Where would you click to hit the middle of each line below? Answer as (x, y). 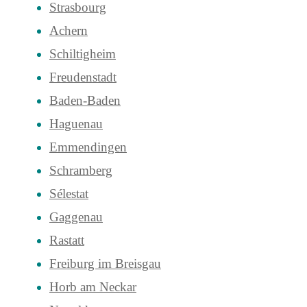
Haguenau (76, 124)
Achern (69, 31)
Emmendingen (88, 147)
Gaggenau (76, 217)
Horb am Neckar (93, 287)
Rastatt (67, 241)
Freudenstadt (83, 77)
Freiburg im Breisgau (105, 264)
